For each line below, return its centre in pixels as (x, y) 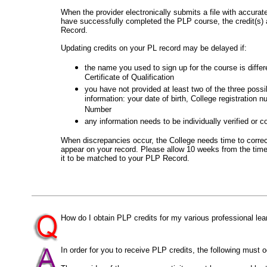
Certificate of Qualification (129, 78)
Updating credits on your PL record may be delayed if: (154, 48)
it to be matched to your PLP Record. (125, 158)
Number (98, 110)
